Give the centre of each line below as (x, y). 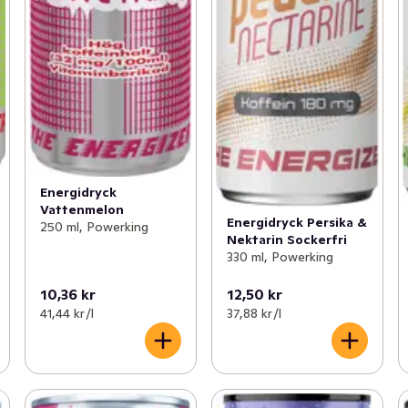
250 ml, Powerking (94, 227)
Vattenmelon (82, 210)
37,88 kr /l (254, 314)
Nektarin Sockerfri (286, 240)
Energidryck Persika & (296, 223)
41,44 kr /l (66, 314)
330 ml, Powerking (280, 257)
